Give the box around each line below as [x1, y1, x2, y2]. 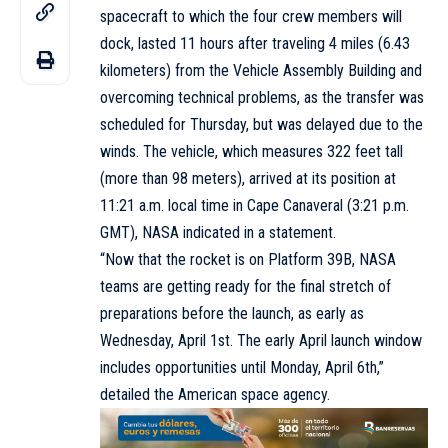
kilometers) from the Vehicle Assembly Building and [100, 60, 422, 80]
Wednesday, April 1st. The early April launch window [100, 330, 422, 350]
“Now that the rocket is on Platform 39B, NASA [100, 249, 396, 269]
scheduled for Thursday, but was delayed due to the [100, 114, 423, 134]
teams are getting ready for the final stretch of [100, 276, 391, 296]
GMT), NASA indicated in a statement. [100, 222, 336, 242]
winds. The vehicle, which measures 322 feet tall [100, 141, 403, 161]
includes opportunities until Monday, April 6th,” [100, 357, 384, 377]
